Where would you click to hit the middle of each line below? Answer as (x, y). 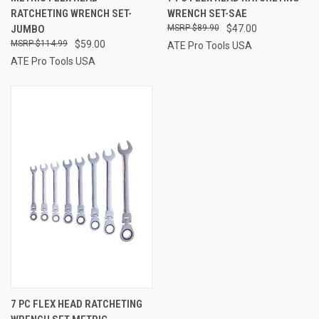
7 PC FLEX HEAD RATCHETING (77, 304)
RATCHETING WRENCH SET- (71, 13)
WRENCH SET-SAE (207, 13)
